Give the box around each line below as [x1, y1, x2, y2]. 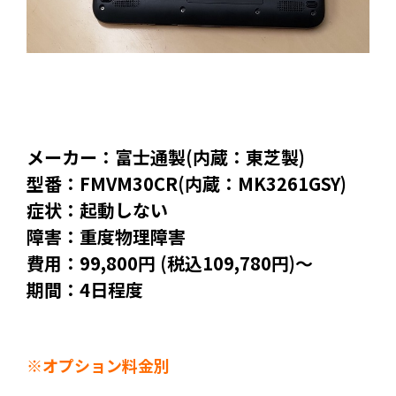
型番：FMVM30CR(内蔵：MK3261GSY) [27, 171, 346, 196]
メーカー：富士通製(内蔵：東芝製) [27, 144, 305, 170]
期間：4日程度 [27, 277, 143, 302]
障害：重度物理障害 [27, 224, 186, 249]
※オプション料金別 [27, 354, 170, 377]
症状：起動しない [27, 197, 168, 223]
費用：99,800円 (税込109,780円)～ [27, 250, 313, 276]
